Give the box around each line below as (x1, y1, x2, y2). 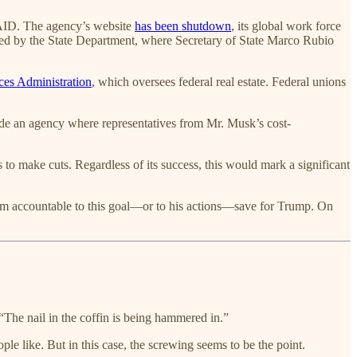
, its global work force (231, 18, 341, 33)
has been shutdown (135, 18, 231, 33)
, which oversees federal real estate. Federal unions (92, 74, 346, 88)
